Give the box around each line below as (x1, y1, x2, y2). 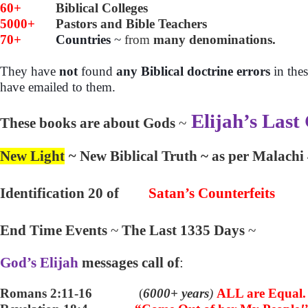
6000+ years (142, 286, 209, 300)
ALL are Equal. (216, 286, 306, 300)
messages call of (82, 254, 179, 271)
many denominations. (153, 32, 276, 47)
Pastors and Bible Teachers (56, 16, 207, 31)
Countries (56, 32, 111, 47)
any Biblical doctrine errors (116, 64, 274, 78)
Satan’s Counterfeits (148, 185, 276, 201)
